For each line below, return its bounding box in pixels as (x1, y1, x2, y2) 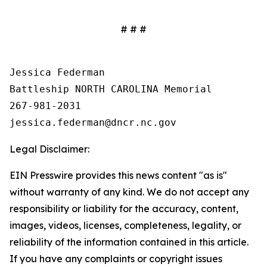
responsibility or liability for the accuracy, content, (10, 203, 238, 215)
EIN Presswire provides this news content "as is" (10, 169, 227, 181)
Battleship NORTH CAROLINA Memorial (10, 83, 212, 95)
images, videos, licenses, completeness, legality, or (10, 219, 241, 231)
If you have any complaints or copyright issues (10, 253, 222, 265)
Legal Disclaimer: (10, 143, 89, 155)
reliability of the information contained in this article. (10, 236, 249, 248)
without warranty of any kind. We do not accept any (10, 186, 249, 198)
